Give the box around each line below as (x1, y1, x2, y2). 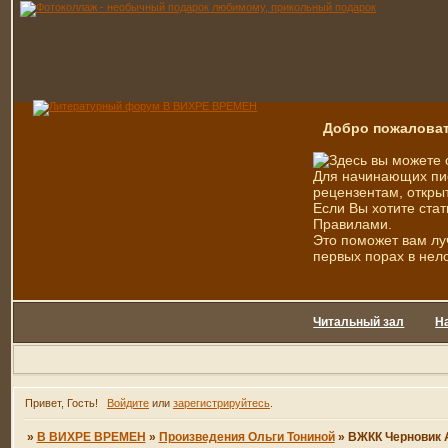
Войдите (106, 397, 149, 410)
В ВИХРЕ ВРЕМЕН (36, 430, 146, 445)
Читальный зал (313, 315, 405, 329)
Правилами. (313, 216, 393, 232)
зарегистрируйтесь (172, 397, 270, 410)
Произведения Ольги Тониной (158, 430, 335, 445)
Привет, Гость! (25, 397, 99, 410)
